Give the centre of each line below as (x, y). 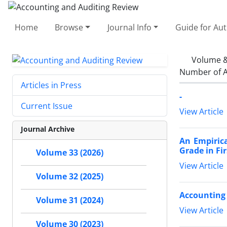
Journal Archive (48, 129)
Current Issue (47, 106)
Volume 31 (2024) (70, 200)
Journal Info (129, 27)
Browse (69, 27)
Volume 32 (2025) (70, 177)
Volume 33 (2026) (70, 153)
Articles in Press (51, 85)
